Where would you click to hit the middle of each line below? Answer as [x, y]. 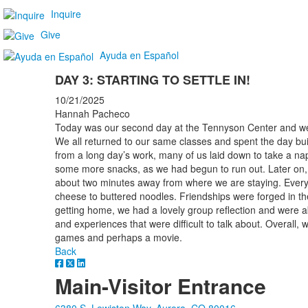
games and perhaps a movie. [118, 237]
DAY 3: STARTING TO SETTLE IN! [152, 79]
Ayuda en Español [139, 55]
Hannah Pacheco [92, 113]
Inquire [66, 13]
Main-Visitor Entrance [160, 285]
